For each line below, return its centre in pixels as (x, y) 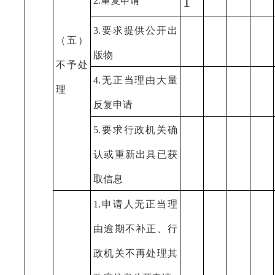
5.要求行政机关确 (135, 130)
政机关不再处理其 (135, 253)
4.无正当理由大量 (135, 80)
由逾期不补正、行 (135, 229)
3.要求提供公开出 (135, 30)
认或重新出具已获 (135, 154)
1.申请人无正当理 (135, 204)
